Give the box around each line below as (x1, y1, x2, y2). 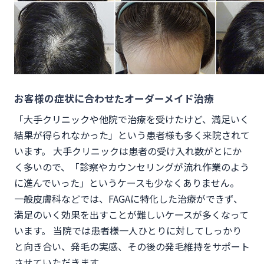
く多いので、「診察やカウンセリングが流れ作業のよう (14, 160, 249, 174)
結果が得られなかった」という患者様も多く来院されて (14, 128, 250, 142)
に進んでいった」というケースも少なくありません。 (14, 176, 239, 190)
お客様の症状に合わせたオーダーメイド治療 (14, 91, 214, 105)
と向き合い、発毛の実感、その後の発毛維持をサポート (14, 239, 250, 253)
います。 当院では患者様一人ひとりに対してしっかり (14, 223, 242, 237)
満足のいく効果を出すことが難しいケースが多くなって (14, 207, 249, 222)
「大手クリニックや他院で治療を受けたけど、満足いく (14, 112, 249, 126)
